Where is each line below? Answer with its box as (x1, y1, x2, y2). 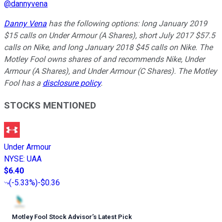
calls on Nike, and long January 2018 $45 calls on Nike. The (4, 43, 213, 53)
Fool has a (4, 78, 43, 88)
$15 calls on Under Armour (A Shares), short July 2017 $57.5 (4, 31, 215, 41)
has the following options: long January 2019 (47, 19, 207, 29)
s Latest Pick (93, 213, 132, 221)
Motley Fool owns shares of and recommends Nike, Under (4, 55, 205, 64)
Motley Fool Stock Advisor (12, 213, 92, 221)
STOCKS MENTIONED (4, 100, 96, 111)
